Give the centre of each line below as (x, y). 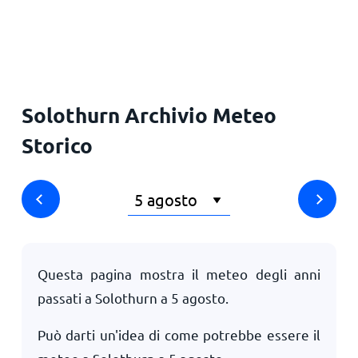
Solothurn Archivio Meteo (149, 115)
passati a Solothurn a (104, 298)
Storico (57, 145)
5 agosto (198, 298)
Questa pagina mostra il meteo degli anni (179, 274)
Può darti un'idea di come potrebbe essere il (179, 334)
